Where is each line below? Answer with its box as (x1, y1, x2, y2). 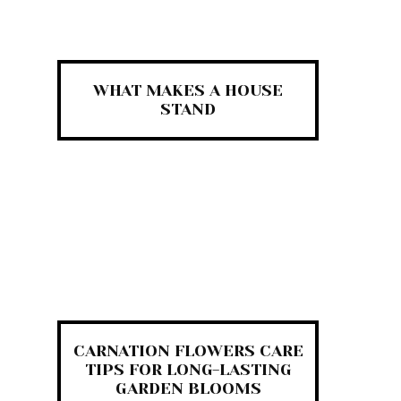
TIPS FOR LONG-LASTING (84, 360, 292, 379)
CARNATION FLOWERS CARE (73, 341, 303, 360)
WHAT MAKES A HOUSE (93, 81, 283, 100)
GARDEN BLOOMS (115, 379, 261, 397)
